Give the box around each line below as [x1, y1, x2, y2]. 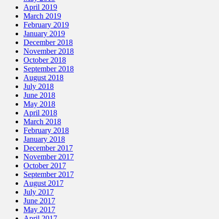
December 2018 [23, 38, 73, 47]
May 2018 [23, 100, 55, 109]
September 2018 [23, 65, 74, 73]
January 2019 [23, 29, 65, 38]
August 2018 [23, 73, 64, 82]
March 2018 [23, 117, 61, 126]
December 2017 [23, 144, 73, 153]
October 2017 [23, 161, 66, 170]
